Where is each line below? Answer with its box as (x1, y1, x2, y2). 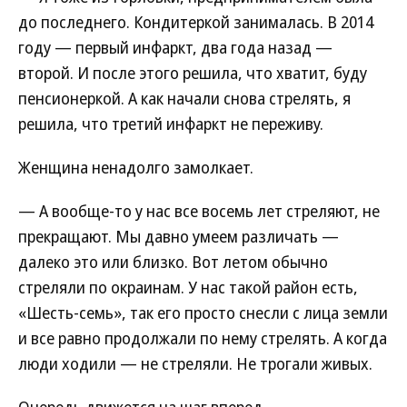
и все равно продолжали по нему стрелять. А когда (18, 327, 387, 349)
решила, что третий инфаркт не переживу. (18, 113, 323, 134)
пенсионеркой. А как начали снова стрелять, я (18, 87, 351, 109)
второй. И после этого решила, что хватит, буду (18, 62, 367, 84)
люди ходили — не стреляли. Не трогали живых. (18, 352, 372, 374)
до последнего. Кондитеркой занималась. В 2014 (18, 11, 373, 33)
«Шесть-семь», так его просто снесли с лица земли (18, 302, 388, 323)
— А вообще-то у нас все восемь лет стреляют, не (18, 200, 380, 222)
